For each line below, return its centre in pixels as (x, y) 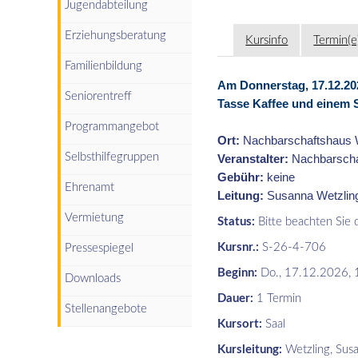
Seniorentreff (98, 96)
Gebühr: (241, 177)
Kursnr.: (239, 247)
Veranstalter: (255, 159)
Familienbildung (103, 66)
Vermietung (94, 217)
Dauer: (236, 298)
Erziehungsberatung (115, 35)
